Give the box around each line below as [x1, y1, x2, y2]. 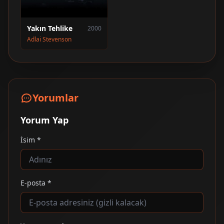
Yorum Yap [20, 113, 68, 126]
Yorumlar [32, 90, 78, 104]
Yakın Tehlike [27, 23, 72, 33]
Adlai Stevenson [27, 34, 71, 43]
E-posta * [20, 177, 51, 187]
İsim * [20, 134, 41, 144]
